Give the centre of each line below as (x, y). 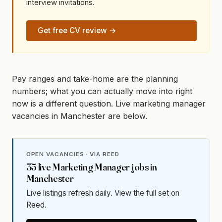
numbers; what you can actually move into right (102, 91)
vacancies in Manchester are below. (80, 116)
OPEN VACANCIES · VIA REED (73, 154)
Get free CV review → (77, 31)
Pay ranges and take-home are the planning (95, 79)
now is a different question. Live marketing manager (109, 103)
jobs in (143, 167)
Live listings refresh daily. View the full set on (103, 193)
